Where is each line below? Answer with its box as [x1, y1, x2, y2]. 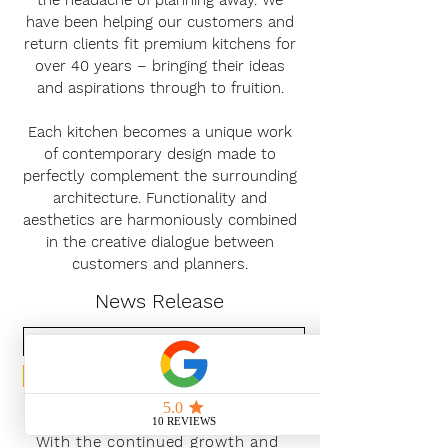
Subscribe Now [120, 368, 206, 383]
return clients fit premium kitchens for [24, 35, 296, 53]
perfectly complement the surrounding [23, 167, 297, 185]
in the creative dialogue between [46, 233, 274, 251]
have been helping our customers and [26, 13, 294, 31]
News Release [94, 289, 224, 313]
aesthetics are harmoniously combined [23, 211, 297, 229]
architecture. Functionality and [53, 189, 267, 207]
